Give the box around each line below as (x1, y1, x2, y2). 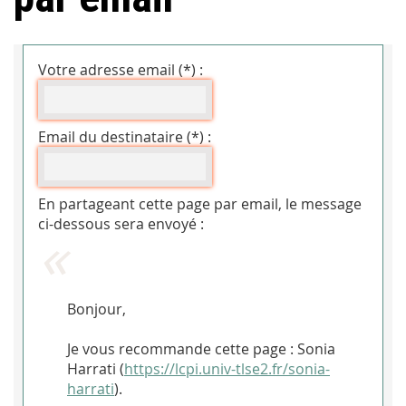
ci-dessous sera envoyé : (38, 214, 204, 235)
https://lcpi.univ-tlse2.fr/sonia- (124, 359, 330, 380)
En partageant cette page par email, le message (38, 194, 362, 215)
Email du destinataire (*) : (38, 127, 211, 148)
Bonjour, (67, 299, 126, 320)
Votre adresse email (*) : (38, 60, 203, 81)
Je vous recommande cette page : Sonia (67, 339, 335, 360)
